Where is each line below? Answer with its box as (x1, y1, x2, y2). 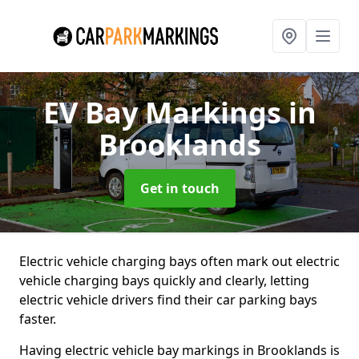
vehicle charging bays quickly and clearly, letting (19, 272, 309, 289)
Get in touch (139, 179, 220, 197)
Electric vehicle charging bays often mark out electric (19, 252, 340, 270)
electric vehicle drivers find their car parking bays (19, 291, 317, 309)
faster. (19, 310, 56, 328)
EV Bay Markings (42, 93, 288, 132)
